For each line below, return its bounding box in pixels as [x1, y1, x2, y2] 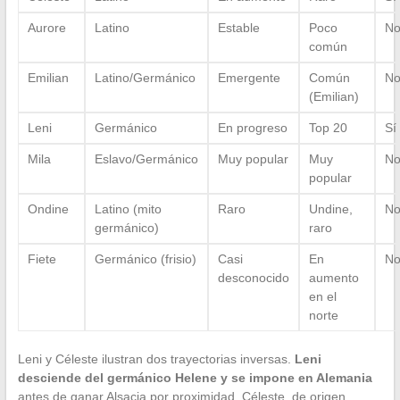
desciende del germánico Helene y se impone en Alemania [17, 371, 372, 386]
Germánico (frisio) [94, 252, 196, 267]
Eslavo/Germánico [94, 152, 198, 167]
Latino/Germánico [94, 71, 196, 86]
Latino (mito [94, 202, 162, 217]
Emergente [217, 71, 280, 86]
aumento [308, 271, 359, 286]
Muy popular [217, 152, 288, 167]
